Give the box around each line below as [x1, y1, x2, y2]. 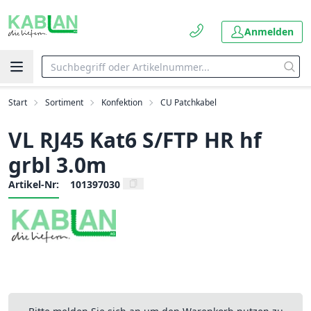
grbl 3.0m [8, 151, 106, 179]
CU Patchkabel [160, 96, 217, 108]
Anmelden [244, 25, 294, 38]
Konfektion [101, 96, 142, 108]
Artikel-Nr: [8, 178, 59, 191]
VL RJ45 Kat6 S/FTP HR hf [8, 126, 262, 154]
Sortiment [45, 96, 83, 108]
